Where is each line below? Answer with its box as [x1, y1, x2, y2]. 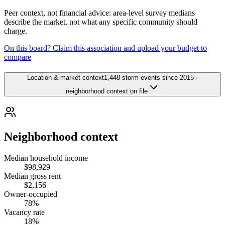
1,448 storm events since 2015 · [104, 74, 198, 82]
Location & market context [27, 74, 104, 82]
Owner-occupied [4, 189, 57, 198]
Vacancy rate [4, 207, 45, 216]
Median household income [4, 153, 88, 162]
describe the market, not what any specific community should [4, 18, 197, 27]
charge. [4, 27, 27, 36]
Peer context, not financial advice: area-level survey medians [4, 9, 195, 18]
